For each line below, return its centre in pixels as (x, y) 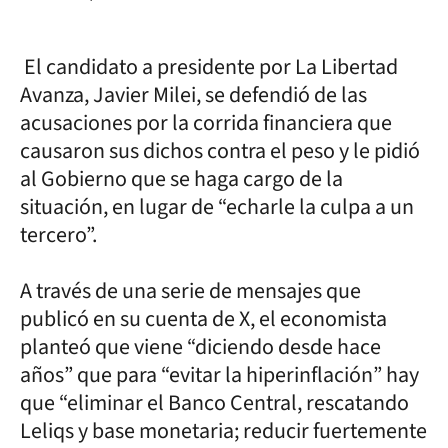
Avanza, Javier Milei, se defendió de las (193, 95)
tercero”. (58, 235)
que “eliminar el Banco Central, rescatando (214, 403)
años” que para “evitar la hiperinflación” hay (219, 375)
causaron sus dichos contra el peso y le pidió (220, 151)
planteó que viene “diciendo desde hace (200, 347)
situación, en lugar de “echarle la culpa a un (217, 207)
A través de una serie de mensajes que (190, 291)
